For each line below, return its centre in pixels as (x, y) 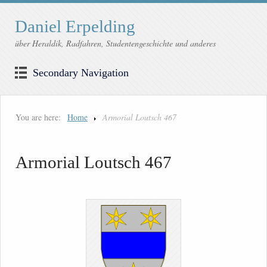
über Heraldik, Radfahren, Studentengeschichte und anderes (115, 44)
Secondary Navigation (81, 73)
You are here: (38, 117)
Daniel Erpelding (75, 27)
